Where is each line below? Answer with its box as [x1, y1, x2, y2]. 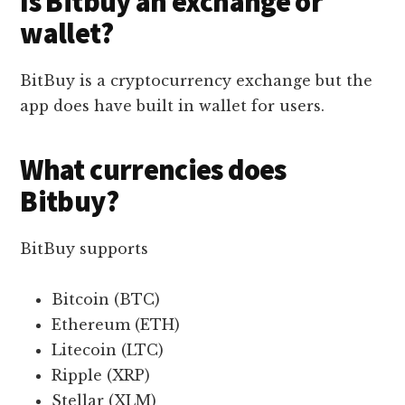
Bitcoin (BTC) [52, 290, 161, 309]
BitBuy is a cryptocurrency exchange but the [20, 71, 373, 90]
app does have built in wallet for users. [20, 97, 325, 116]
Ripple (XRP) [52, 366, 151, 385]
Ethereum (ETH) [52, 316, 181, 334]
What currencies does [20, 152, 287, 189]
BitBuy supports [20, 240, 149, 259]
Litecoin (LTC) [52, 341, 165, 360]
